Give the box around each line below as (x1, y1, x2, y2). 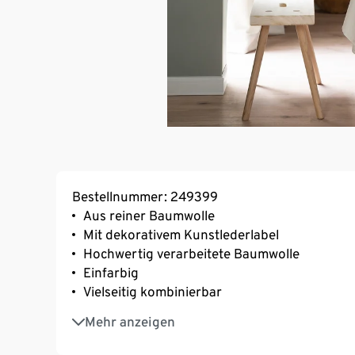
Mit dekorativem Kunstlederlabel (83, 226, 279, 242)
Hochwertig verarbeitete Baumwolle (83, 245, 300, 261)
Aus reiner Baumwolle (83, 207, 215, 223)
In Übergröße (83, 305, 164, 322)
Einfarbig (83, 264, 139, 281)
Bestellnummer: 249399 (72, 188, 218, 204)
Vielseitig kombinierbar (83, 283, 222, 300)
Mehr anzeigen (85, 313, 175, 330)
